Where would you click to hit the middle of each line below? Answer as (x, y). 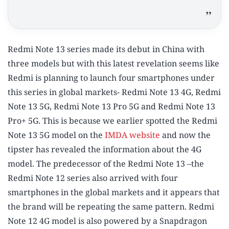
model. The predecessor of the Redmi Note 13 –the (106, 164)
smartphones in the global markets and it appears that (114, 192)
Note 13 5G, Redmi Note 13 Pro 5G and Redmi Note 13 (111, 107)
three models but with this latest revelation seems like (113, 64)
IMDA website (132, 135)
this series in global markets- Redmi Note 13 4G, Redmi (114, 92)
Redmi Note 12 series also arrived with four (93, 178)
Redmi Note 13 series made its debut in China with (106, 49)
